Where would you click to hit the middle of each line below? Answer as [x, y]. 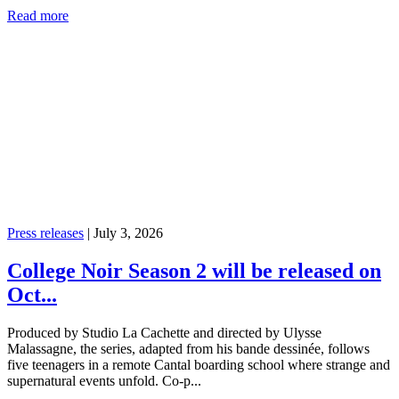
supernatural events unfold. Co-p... [104, 380]
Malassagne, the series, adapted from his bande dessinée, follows [188, 348]
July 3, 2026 [128, 233]
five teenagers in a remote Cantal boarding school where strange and [199, 364]
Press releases [45, 233]
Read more [38, 16]
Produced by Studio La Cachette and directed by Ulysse [164, 332]
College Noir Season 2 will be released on [194, 270]
